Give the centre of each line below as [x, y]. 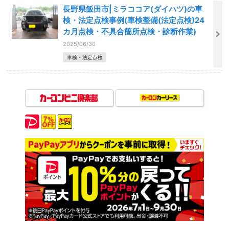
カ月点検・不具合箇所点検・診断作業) [130, 31]
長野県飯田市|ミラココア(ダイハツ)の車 [133, 9]
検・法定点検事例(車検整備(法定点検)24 [134, 20]
